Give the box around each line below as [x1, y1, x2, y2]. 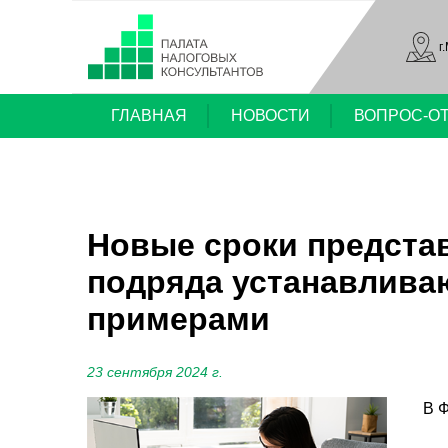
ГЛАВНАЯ [111, 107, 187, 124]
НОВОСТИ [231, 107, 310, 124]
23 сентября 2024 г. [87, 364, 223, 380]
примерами [87, 301, 270, 337]
